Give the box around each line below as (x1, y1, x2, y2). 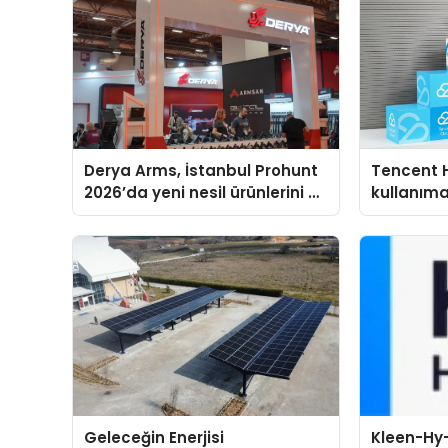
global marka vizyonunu (84, 204, 277, 225)
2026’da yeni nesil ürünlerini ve (84, 182, 328, 203)
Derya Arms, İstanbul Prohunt (84, 160, 319, 181)
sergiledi (84, 226, 154, 247)
